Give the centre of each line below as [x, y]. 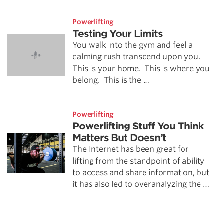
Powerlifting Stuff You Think [138, 126]
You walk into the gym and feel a [133, 45]
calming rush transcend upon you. [137, 57]
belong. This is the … [111, 80]
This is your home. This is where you [141, 68]
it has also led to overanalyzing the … [141, 184]
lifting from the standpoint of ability [139, 161]
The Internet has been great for [131, 149]
